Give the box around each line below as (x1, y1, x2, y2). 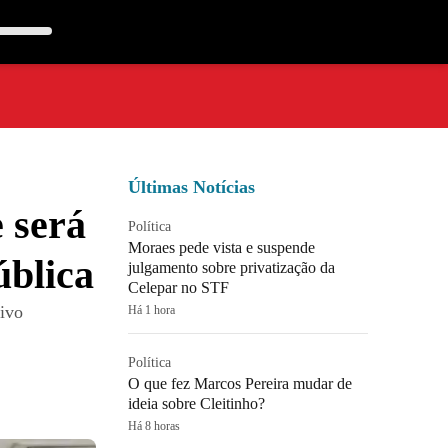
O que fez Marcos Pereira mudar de (128, 375, 352, 392)
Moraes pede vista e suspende (128, 239, 315, 256)
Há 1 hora (128, 303, 175, 317)
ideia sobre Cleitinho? (128, 395, 265, 412)
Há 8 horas (128, 419, 180, 433)
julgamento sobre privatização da (128, 259, 335, 276)
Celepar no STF (128, 279, 229, 296)
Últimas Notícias (128, 177, 255, 197)
